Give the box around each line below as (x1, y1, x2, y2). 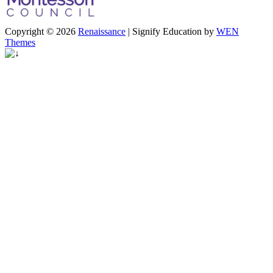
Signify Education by (132, 26, 216, 37)
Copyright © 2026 (5, 26, 78, 37)
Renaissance (78, 26, 126, 37)
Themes (5, 37, 35, 48)
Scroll (4, 48, 27, 58)
